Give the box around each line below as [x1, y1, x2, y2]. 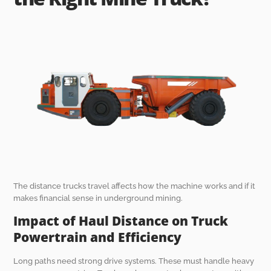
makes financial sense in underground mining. [13, 193, 183, 203]
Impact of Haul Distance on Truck [13, 212, 229, 230]
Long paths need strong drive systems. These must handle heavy [13, 256, 255, 266]
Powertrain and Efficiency [13, 229, 182, 246]
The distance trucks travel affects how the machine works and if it [13, 181, 256, 191]
